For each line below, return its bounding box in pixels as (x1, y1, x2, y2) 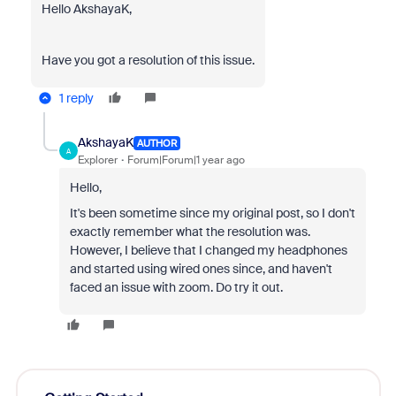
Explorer (77, 153, 118, 167)
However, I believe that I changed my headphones (69, 242, 347, 258)
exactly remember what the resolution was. (69, 224, 310, 240)
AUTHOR (136, 136, 177, 149)
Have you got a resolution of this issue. (41, 52, 255, 68)
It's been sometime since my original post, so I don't (69, 205, 355, 221)
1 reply (58, 90, 94, 106)
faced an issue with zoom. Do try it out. (69, 279, 283, 295)
